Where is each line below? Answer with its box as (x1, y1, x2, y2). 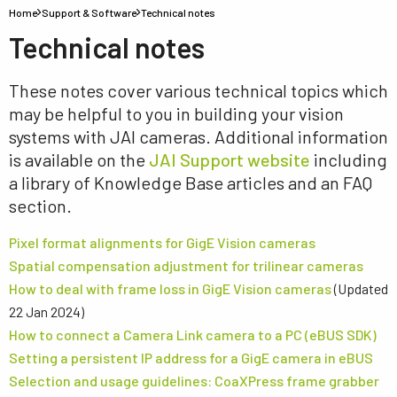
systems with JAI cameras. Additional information (9, 126, 388, 147)
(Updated (331, 280, 388, 297)
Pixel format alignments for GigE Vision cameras (9, 234, 315, 251)
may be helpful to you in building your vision (9, 103, 344, 124)
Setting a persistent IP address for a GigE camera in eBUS (9, 349, 373, 366)
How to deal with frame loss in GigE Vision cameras (9, 280, 331, 297)
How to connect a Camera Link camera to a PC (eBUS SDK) (9, 326, 377, 343)
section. (9, 195, 72, 216)
